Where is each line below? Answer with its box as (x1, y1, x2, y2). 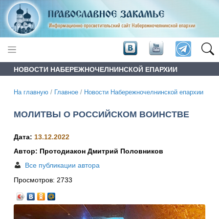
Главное (54, 88, 78, 96)
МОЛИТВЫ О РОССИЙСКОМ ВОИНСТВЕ (14, 109, 189, 119)
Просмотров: (14, 176, 57, 184)
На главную (14, 88, 48, 96)
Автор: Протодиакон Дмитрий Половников (14, 147, 163, 155)
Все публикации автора (25, 161, 100, 170)
